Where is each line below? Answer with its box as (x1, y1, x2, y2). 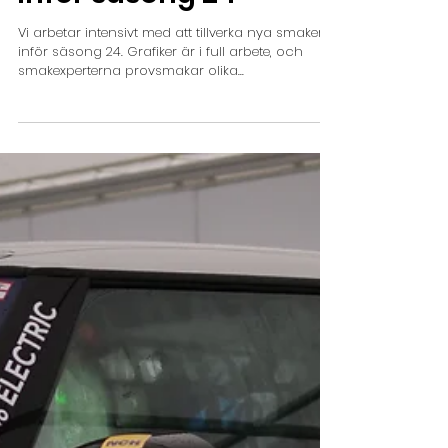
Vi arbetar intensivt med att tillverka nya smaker (18, 113, 323, 132)
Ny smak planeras (18, 25, 276, 64)
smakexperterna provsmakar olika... (18, 151, 244, 170)
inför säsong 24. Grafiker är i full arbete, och (18, 132, 303, 151)
